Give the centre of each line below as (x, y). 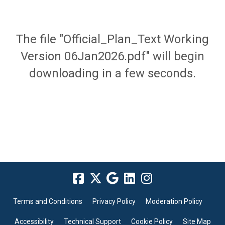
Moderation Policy (174, 202)
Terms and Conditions (47, 202)
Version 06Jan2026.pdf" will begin (113, 57)
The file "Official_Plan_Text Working (113, 39)
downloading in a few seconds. (113, 74)
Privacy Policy (114, 202)
